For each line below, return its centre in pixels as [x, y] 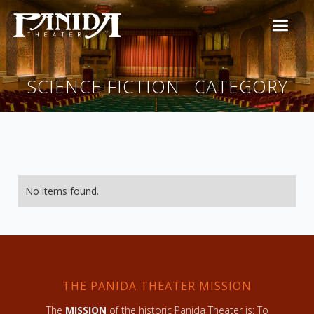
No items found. [62, 191]
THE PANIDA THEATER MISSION [157, 286]
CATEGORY [241, 86]
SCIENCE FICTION [103, 86]
